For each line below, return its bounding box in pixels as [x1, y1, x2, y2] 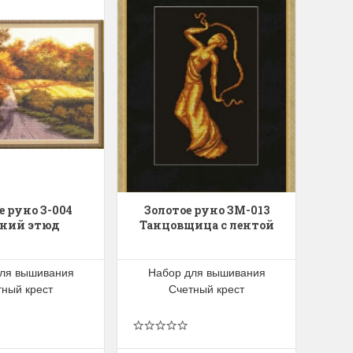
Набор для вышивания [147, 264, 266, 281]
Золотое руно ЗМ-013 [143, 203, 269, 218]
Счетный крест [169, 281, 244, 297]
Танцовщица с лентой [139, 217, 274, 233]
